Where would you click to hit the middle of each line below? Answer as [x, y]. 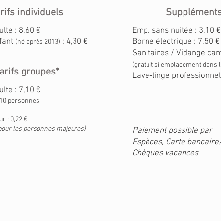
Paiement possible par [172, 131]
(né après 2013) [38, 42]
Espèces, [149, 142]
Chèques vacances [165, 153]
